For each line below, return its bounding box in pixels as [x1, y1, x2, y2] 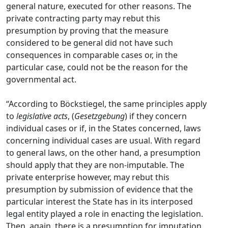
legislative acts [16, 110, 68, 122]
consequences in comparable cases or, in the [6, 49, 178, 61]
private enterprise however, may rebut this [6, 172, 169, 183]
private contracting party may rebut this [6, 13, 160, 24]
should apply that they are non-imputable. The [6, 159, 184, 170]
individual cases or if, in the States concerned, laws [6, 123, 201, 134]
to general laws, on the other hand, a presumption [6, 147, 201, 158]
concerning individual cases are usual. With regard [6, 135, 201, 146]
